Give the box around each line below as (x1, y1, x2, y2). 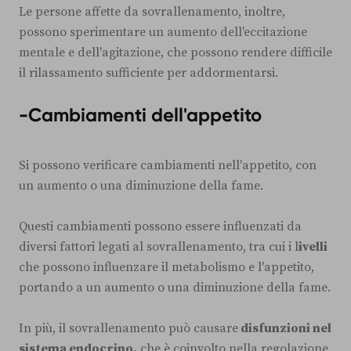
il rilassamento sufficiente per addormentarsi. (19, 64, 278, 81)
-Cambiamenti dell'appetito (19, 103, 262, 126)
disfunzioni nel (238, 320, 331, 336)
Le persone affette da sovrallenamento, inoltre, (19, 3, 285, 20)
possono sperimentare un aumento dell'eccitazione (19, 24, 307, 40)
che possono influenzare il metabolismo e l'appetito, (19, 259, 314, 275)
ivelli (299, 238, 327, 255)
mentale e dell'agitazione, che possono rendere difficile (19, 44, 332, 60)
